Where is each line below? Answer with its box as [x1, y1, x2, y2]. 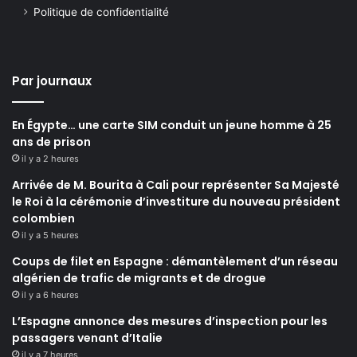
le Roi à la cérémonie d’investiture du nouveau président [12, 193, 340, 210]
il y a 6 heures [22, 288, 79, 300]
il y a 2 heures [22, 152, 79, 164]
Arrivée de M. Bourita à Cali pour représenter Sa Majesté [12, 176, 339, 193]
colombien [12, 210, 75, 226]
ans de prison [12, 133, 91, 150]
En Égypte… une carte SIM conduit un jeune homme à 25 [12, 116, 331, 133]
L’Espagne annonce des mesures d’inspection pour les [12, 312, 328, 329]
